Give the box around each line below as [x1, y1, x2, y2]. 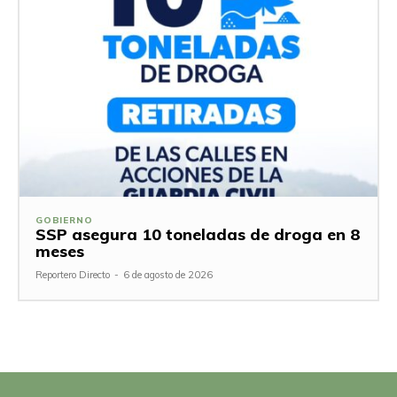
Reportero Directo [35, 269, 110, 282]
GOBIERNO [35, 214, 93, 227]
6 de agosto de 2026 [123, 269, 213, 282]
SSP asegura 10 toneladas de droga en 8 [35, 224, 361, 245]
